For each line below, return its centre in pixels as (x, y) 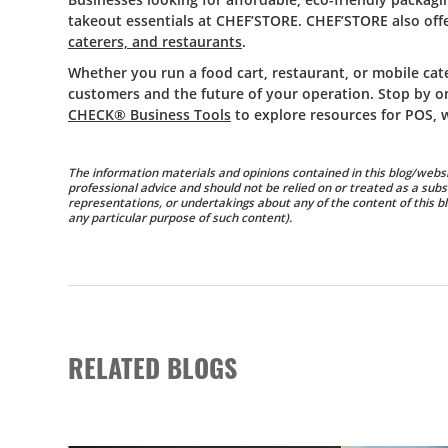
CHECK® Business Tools (149, 114)
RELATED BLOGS (152, 366)
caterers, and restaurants (155, 41)
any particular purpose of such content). (180, 217)
